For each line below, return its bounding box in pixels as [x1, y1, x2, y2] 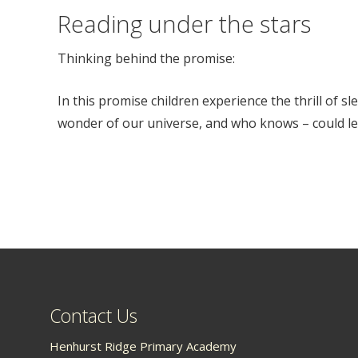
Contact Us [50, 302, 137, 328]
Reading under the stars [58, 7, 311, 39]
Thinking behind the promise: [58, 50, 235, 68]
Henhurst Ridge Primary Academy [50, 337, 237, 354]
